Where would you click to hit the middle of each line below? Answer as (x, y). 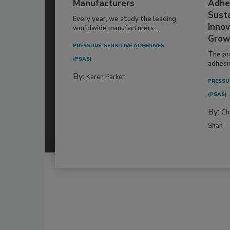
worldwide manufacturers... (116, 28)
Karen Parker (106, 77)
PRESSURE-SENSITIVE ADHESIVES (119, 46)
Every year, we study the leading (124, 19)
